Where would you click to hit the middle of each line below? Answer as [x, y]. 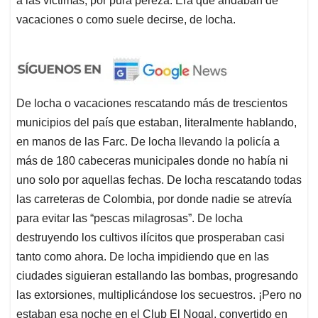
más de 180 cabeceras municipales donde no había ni [152, 160]
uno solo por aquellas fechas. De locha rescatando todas [159, 180]
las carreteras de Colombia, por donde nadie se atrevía [154, 199]
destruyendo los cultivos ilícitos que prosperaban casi [150, 237]
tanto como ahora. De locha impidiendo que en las [143, 256]
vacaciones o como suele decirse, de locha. [126, 19]
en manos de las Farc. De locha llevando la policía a [148, 141]
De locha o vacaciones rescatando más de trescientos [152, 103]
